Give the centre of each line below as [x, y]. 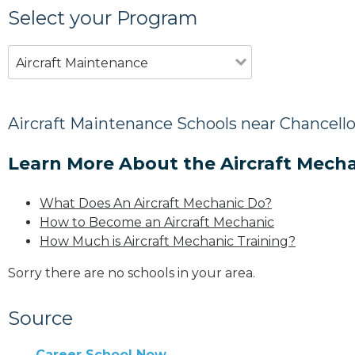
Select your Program [103, 17]
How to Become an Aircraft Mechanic [157, 222]
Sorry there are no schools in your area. [132, 273]
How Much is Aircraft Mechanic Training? [168, 241]
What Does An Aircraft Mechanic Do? [156, 203]
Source [40, 318]
